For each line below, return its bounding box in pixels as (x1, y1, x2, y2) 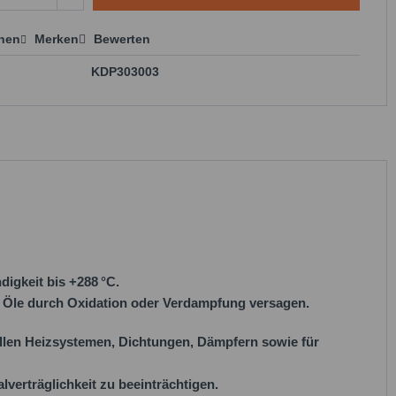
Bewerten (90, 32, 151, 46)
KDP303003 (91, 65, 160, 79)
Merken (34, 32, 80, 46)
